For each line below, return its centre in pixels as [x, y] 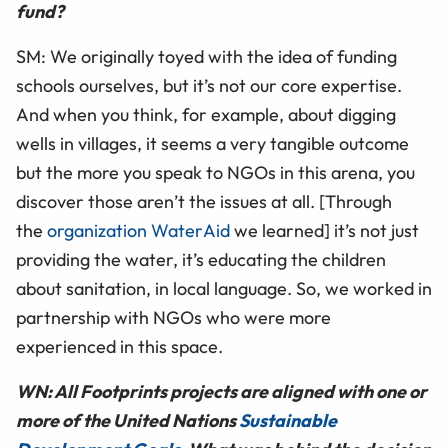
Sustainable [288, 420]
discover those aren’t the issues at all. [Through [204, 201]
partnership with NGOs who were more [173, 317]
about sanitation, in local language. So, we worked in [224, 288]
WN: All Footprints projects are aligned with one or [221, 391]
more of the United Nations [127, 420]
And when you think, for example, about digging [206, 114]
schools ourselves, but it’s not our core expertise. [209, 85]
